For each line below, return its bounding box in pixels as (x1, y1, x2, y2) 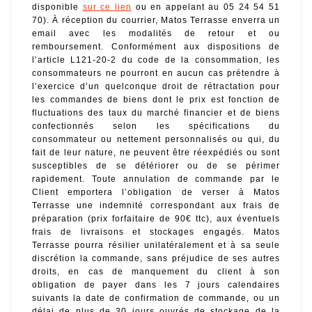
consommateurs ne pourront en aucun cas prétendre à (32, 68, 280, 79)
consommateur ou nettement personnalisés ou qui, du (32, 134, 280, 145)
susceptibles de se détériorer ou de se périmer (32, 161, 280, 171)
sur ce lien (82, 2, 132, 13)
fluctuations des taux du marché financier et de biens (32, 108, 280, 118)
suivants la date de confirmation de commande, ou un (32, 293, 280, 304)
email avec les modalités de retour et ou (32, 29, 280, 39)
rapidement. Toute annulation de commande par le (32, 174, 280, 185)
